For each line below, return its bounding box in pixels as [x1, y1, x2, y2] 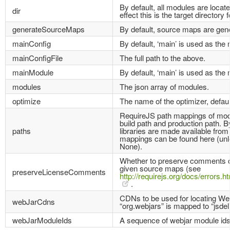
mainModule [12, 66, 53, 78]
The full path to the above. [120, 52, 205, 63]
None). [120, 140, 142, 151]
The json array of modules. [120, 81, 209, 92]
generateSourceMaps [12, 23, 85, 34]
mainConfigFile [12, 52, 63, 63]
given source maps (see [120, 162, 201, 174]
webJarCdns [12, 196, 55, 207]
